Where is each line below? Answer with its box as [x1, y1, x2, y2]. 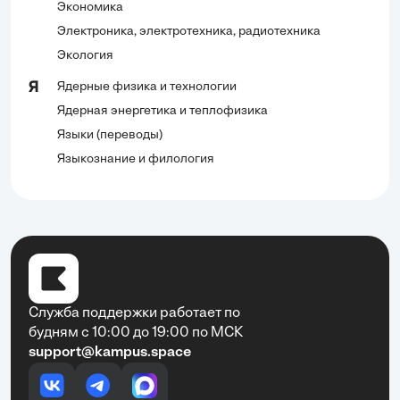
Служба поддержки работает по [29, 305, 240, 321]
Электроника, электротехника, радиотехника [57, 24, 321, 38]
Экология [57, 48, 113, 62]
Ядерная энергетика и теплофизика [57, 104, 268, 118]
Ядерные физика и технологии [57, 79, 237, 94]
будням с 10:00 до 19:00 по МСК [29, 325, 243, 340]
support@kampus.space [29, 345, 191, 360]
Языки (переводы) [57, 128, 162, 142]
